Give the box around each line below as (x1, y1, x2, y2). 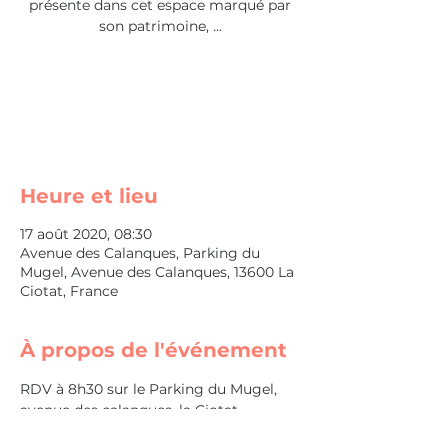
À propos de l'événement (20, 338, 287, 362)
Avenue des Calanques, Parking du (20, 244, 260, 262)
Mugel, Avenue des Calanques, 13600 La (20, 263, 294, 281)
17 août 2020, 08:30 (20, 225, 152, 243)
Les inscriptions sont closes (74, 79, 246, 100)
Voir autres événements (87, 103, 233, 124)
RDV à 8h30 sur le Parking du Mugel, (20, 380, 281, 398)
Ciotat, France (20, 282, 118, 300)
